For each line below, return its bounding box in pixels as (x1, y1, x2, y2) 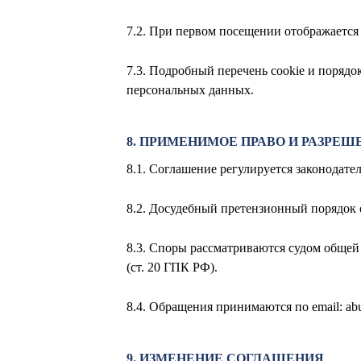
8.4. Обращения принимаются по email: (127, 300, 346, 314)
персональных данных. (127, 83, 254, 98)
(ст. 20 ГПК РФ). (127, 260, 218, 275)
